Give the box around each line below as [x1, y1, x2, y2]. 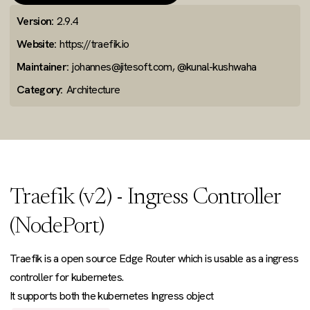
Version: [17, 14, 54, 28]
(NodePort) [10, 216, 104, 239]
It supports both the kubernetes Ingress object [10, 289, 214, 303]
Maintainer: [17, 60, 69, 74]
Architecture [66, 82, 120, 97]
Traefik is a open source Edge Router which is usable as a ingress [10, 251, 298, 266]
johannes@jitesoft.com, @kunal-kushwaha [72, 60, 257, 74]
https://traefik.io [60, 37, 129, 51]
